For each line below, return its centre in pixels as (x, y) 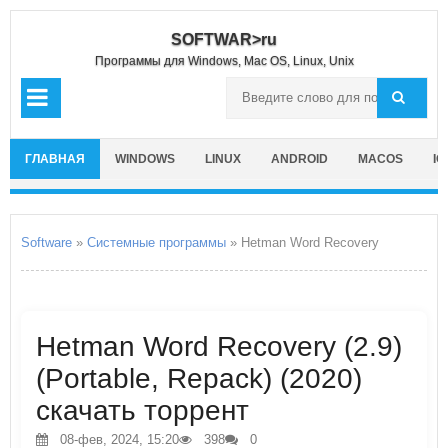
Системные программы (156, 242)
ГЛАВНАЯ (55, 159)
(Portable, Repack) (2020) (199, 378)
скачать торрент (142, 410)
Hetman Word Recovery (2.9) (219, 346)
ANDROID (299, 159)
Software (46, 242)
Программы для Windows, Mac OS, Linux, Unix (224, 61)
